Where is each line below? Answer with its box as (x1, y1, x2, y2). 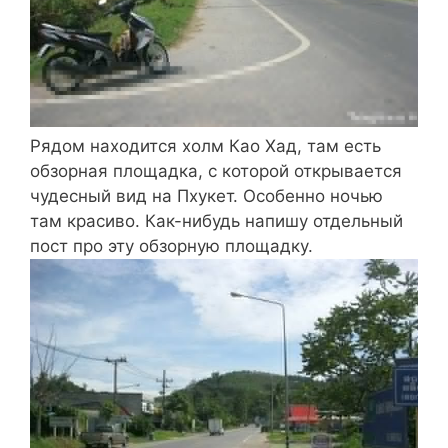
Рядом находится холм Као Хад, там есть (30, 135, 381, 156)
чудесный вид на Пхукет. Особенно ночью (30, 185, 383, 206)
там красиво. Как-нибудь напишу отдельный (30, 210, 403, 231)
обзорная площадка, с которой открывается (30, 160, 402, 181)
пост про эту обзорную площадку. (30, 235, 313, 256)
